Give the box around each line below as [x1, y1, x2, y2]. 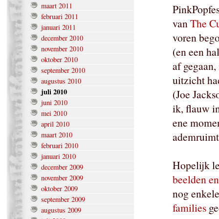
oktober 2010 [41, 55, 78, 65]
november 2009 [41, 173, 83, 183]
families [173, 200, 206, 215]
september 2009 [41, 195, 85, 204]
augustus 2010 [41, 76, 81, 86]
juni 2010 [41, 98, 67, 108]
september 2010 [41, 66, 85, 75]
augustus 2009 [41, 205, 81, 215]
